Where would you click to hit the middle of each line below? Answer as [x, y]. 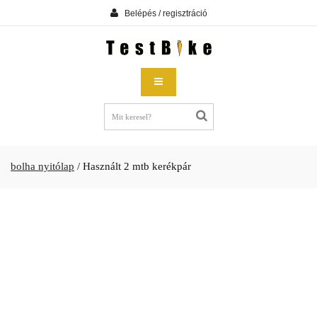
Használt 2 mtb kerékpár [137, 166]
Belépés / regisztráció [166, 13]
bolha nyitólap [42, 166]
